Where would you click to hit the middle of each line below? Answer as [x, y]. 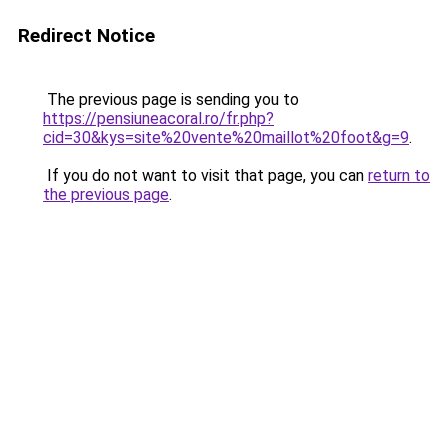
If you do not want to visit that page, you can [205, 175]
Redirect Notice [86, 35]
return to [399, 175]
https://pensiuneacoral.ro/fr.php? [158, 118]
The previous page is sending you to [171, 99]
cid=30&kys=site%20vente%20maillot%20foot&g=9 [226, 137]
